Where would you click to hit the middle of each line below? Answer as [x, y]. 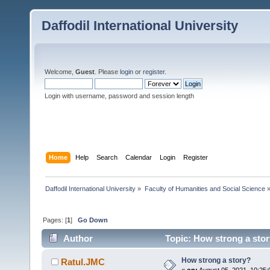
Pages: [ [55, 220]
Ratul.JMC [83, 262]
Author [78, 239]
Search [107, 157]
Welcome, [60, 72]
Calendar [139, 157]
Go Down [93, 220]
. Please [107, 72]
